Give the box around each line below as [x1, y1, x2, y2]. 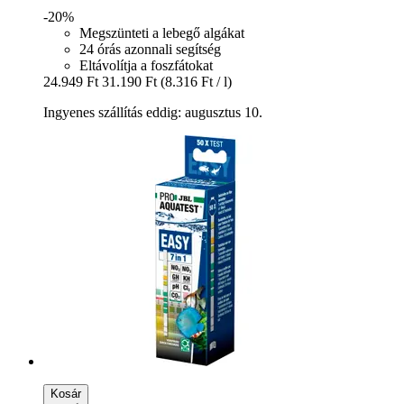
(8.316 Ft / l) [161, 74, 232, 90]
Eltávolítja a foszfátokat [79, 58, 213, 74]
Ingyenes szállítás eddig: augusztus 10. [43, 105, 262, 121]
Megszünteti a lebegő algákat [79, 25, 244, 41]
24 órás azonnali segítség [79, 41, 221, 58]
